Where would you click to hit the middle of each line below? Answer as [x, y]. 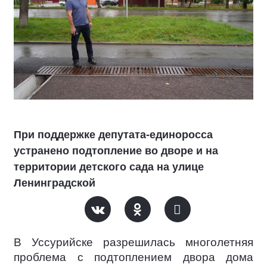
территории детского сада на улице [109, 167]
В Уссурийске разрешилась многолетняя [133, 242]
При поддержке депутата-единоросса [113, 135]
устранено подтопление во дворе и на [116, 151]
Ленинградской [55, 183]
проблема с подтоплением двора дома [133, 257]
